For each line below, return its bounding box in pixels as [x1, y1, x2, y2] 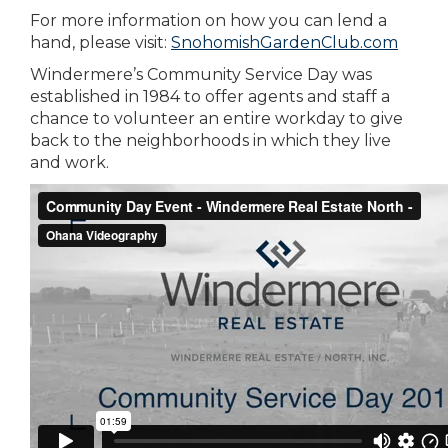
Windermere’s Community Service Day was [30, 65, 372, 84]
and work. [30, 153, 109, 172]
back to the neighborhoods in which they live [30, 131, 391, 150]
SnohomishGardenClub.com [171, 33, 398, 52]
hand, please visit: [30, 33, 171, 52]
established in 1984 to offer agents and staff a [30, 87, 390, 106]
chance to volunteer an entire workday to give [30, 109, 403, 128]
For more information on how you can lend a [30, 11, 387, 30]
